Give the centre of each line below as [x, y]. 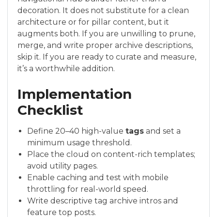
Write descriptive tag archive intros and [103, 201]
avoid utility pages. [62, 166]
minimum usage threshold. [79, 143]
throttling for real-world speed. [88, 189]
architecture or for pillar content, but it [93, 22]
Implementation [75, 94]
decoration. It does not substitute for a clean [103, 11]
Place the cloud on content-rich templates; [111, 155]
